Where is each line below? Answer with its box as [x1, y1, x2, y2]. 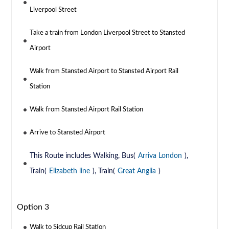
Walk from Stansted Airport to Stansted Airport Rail [30, 68, 179, 75]
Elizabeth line [49, 168, 90, 175]
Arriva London [138, 152, 182, 160]
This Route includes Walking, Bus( [30, 152, 136, 160]
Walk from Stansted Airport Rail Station [30, 106, 144, 113]
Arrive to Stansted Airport [30, 129, 106, 136]
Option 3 [17, 203, 50, 212]
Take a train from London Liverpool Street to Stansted [30, 30, 186, 37]
